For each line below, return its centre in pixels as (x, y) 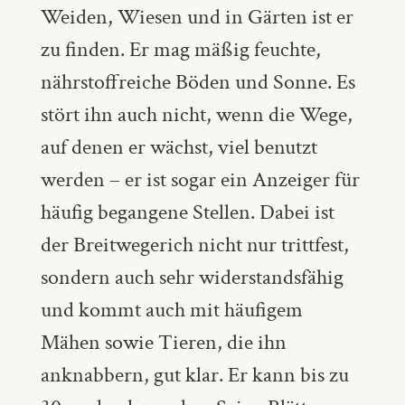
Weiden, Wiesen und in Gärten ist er (197, 17)
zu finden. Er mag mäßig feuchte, (180, 49)
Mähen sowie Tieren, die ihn (163, 342)
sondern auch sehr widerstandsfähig (192, 277)
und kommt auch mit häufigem (171, 310)
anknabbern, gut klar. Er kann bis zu (194, 375)
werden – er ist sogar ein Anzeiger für (200, 179)
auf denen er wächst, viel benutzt (179, 147)
